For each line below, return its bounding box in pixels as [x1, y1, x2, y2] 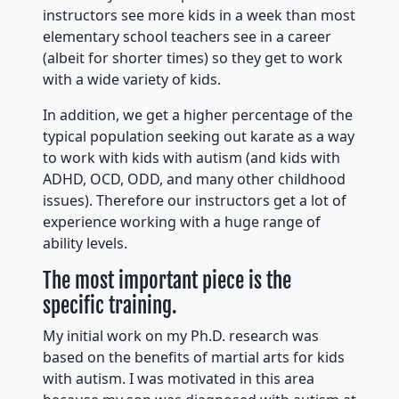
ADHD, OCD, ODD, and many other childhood [43, 169, 346, 189]
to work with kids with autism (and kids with [43, 148, 340, 167]
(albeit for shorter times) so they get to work [43, 48, 343, 68]
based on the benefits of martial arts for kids [43, 347, 345, 367]
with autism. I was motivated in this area [43, 369, 314, 388]
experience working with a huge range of [43, 212, 321, 232]
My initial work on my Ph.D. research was [43, 326, 319, 346]
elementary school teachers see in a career [43, 27, 331, 46]
